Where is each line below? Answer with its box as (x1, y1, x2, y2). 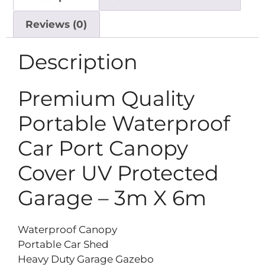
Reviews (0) (25, 18, 88, 30)
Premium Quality (18, 86, 195, 112)
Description (18, 49, 138, 75)
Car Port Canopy (18, 135, 188, 161)
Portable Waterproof (18, 111, 230, 137)
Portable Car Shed (18, 238, 109, 251)
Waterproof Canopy (18, 224, 117, 236)
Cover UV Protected (18, 160, 219, 186)
